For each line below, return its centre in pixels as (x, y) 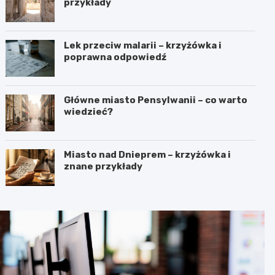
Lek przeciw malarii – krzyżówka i (143, 45)
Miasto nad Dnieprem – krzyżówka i (148, 154)
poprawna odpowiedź (115, 57)
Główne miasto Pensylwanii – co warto (156, 100)
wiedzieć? (89, 111)
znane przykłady (103, 166)
